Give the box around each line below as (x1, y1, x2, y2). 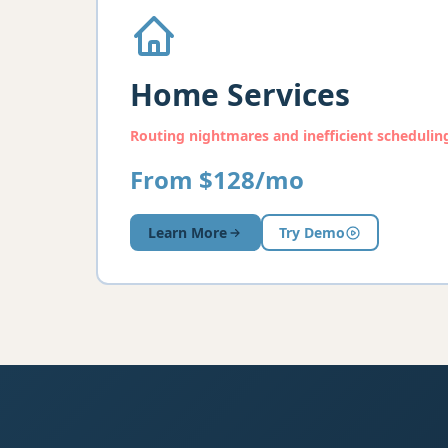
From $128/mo (130, 163, 304, 196)
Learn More (148, 223, 227, 242)
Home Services (130, 74, 350, 115)
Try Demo (279, 223, 345, 242)
